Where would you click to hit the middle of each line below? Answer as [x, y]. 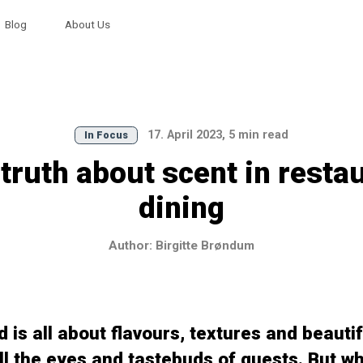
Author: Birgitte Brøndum [181, 245]
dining [181, 207]
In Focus [106, 135]
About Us [88, 25]
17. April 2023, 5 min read [217, 135]
